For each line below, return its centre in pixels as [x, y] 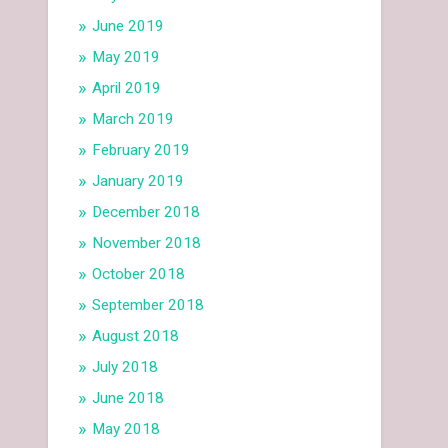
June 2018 [128, 398]
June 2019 [128, 26]
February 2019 [141, 150]
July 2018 [125, 367]
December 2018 [146, 212]
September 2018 [148, 305]
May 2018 [126, 429]
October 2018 [139, 274]
